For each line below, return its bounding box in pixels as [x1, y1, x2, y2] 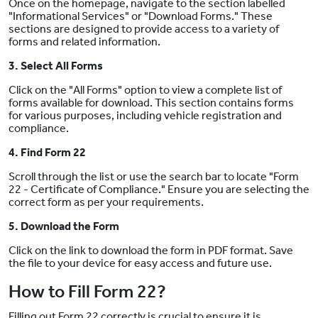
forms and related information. [9, 35, 160, 49]
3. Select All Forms [9, 59, 103, 73]
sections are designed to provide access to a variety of [9, 22, 279, 36]
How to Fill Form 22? [9, 281, 166, 303]
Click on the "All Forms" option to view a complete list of [9, 83, 282, 97]
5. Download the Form [9, 219, 119, 234]
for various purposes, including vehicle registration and [9, 109, 282, 123]
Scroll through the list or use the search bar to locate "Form [9, 170, 299, 184]
